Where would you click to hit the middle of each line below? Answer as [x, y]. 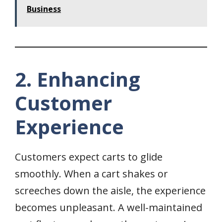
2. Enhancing [78, 79]
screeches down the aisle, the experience [110, 191]
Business [44, 9]
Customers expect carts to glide [89, 157]
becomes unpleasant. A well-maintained [109, 208]
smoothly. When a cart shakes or [91, 174]
